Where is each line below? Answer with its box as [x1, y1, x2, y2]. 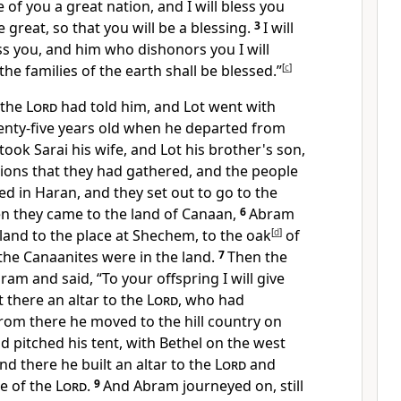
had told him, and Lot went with [57, 97, 276, 116]
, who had [178, 290, 244, 310]
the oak [220, 226, 271, 245]
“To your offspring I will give [97, 269, 285, 288]
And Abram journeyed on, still [103, 376, 303, 396]
